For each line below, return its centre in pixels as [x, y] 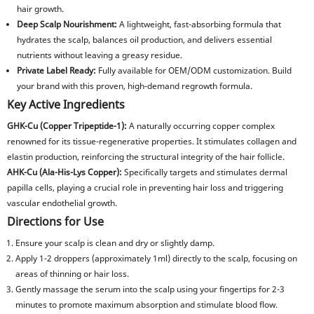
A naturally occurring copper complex [201, 126]
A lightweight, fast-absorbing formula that [199, 24]
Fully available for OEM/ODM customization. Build [194, 70]
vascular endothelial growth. [62, 203]
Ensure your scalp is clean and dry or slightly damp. [115, 243]
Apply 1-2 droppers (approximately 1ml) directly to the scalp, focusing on [156, 258]
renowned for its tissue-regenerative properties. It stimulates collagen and [152, 141]
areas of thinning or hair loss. [72, 274]
